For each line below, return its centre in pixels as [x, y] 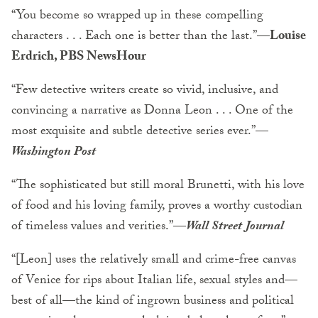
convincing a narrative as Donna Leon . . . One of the [152, 111]
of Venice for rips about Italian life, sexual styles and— [154, 281]
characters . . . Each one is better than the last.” [134, 37]
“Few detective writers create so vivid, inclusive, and [145, 91]
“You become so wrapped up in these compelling [137, 16]
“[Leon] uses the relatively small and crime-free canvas [154, 261]
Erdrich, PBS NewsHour [79, 57]
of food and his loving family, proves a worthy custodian [157, 207]
